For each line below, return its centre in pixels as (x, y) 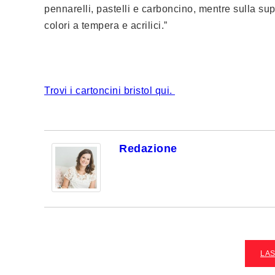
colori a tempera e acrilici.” (106, 25)
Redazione (148, 149)
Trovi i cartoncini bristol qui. (110, 91)
